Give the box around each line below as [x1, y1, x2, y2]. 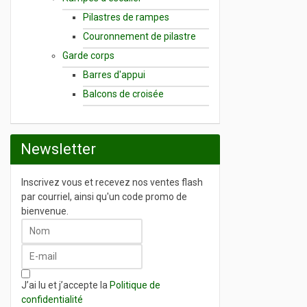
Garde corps [62, 49, 114, 61]
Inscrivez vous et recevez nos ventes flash [21, 176, 203, 188]
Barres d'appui [83, 69, 145, 80]
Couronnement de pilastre [83, 30, 196, 42]
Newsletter [21, 140, 96, 158]
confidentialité [21, 293, 83, 305]
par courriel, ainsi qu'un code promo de [21, 191, 187, 202]
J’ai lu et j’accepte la [21, 279, 110, 291]
